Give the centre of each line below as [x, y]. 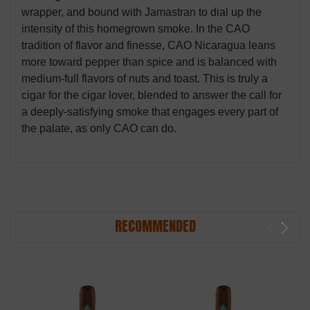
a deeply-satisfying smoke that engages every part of [150, 112]
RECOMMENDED [155, 226]
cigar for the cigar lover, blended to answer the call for [152, 95]
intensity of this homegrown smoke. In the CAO [136, 29]
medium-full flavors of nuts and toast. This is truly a [145, 79]
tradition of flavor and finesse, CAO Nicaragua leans [148, 46]
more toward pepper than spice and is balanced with [149, 62]
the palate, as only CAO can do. [99, 129]
